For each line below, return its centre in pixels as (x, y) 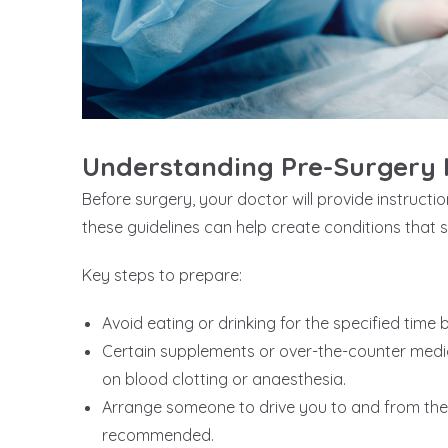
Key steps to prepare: (162, 275)
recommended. (158, 435)
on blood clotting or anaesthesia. (224, 379)
